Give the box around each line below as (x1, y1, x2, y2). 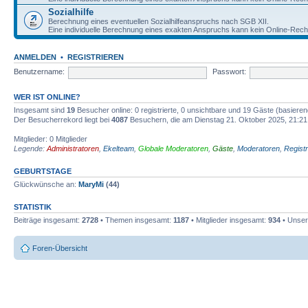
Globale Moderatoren (138, 144, 208, 153)
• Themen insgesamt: (98, 215, 173, 224)
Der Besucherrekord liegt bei (14, 115, 111, 124)
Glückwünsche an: (14, 179, 78, 188)
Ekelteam (103, 144, 134, 153)
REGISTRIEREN (67, 52, 124, 61)
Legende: (14, 144, 47, 153)
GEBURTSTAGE (14, 166, 71, 175)
